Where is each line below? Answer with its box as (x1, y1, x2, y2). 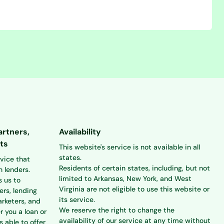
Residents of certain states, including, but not (59, 163, 210, 172)
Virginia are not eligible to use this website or (59, 184, 209, 193)
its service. (59, 195, 95, 204)
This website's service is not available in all (59, 142, 200, 151)
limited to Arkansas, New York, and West (59, 174, 191, 183)
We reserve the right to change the (59, 205, 174, 214)
